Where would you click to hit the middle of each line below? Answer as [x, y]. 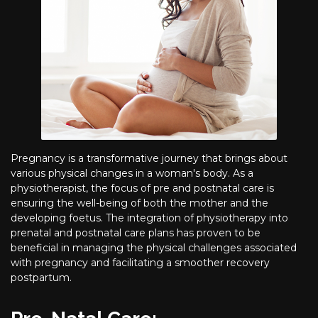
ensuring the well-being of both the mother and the [139, 203]
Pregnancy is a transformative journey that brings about [149, 159]
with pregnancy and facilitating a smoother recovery [140, 263]
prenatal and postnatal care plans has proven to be [136, 233]
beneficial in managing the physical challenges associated [154, 248]
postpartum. [41, 278]
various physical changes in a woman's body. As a [132, 174]
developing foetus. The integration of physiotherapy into [149, 218]
